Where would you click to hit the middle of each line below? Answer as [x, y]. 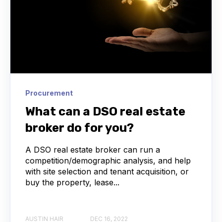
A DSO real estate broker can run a [93, 150]
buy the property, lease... [72, 183]
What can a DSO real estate [105, 112]
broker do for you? [80, 128]
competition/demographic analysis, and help [108, 161]
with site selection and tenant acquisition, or [107, 172]
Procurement [49, 93]
